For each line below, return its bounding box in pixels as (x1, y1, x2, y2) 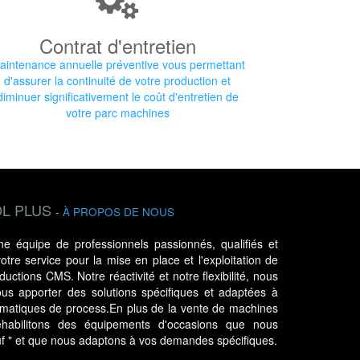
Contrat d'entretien (39, 31, 196, 59)
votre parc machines (65, 104, 170, 121)
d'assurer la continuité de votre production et (4, 72, 231, 88)
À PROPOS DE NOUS (62, 204, 174, 219)
